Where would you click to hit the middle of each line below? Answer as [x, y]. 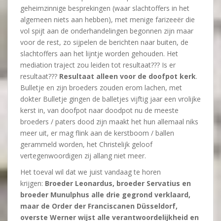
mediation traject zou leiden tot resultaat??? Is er [98, 65]
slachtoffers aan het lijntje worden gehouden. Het [99, 54]
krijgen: [33, 183]
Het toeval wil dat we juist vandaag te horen [91, 172]
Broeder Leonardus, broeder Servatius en [118, 183]
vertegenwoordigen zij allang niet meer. [83, 156]
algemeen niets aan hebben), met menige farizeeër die [108, 19]
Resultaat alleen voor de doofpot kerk [128, 76]
